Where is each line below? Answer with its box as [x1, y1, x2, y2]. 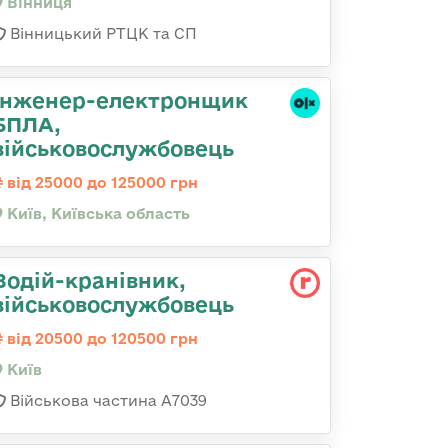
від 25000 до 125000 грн [3, 174, 198, 191]
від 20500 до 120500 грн [3, 330, 198, 347]
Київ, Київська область [3, 205, 190, 222]
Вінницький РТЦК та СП [6, 25, 197, 42]
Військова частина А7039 [6, 392, 207, 409]
